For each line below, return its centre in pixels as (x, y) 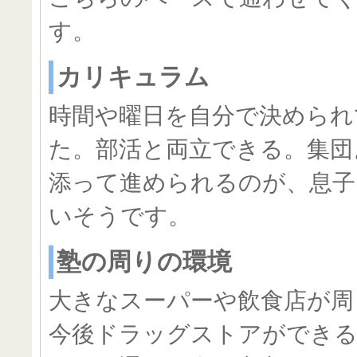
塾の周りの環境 (144, 262)
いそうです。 (120, 216)
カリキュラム (133, 77)
